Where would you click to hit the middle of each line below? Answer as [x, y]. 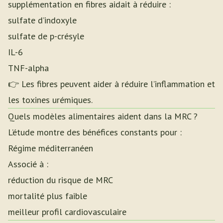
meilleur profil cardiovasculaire [67, 212]
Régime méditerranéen [51, 148]
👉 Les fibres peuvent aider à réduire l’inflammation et [111, 84]
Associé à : [28, 164]
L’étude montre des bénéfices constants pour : [95, 132]
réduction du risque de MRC [60, 180]
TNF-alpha [28, 68]
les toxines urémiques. [50, 100]
